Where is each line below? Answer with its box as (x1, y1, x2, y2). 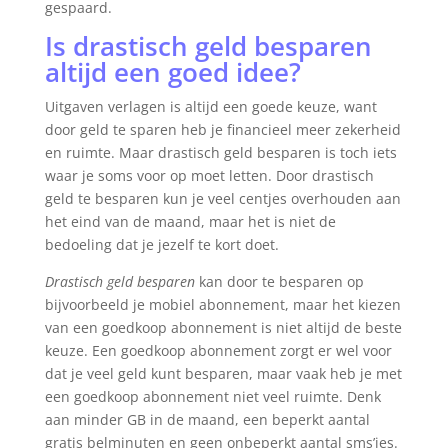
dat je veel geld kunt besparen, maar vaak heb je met (44, 364, 402, 384)
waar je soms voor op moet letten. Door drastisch (44, 166, 374, 186)
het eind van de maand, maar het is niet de (44, 212, 336, 232)
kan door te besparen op (194, 272, 364, 292)
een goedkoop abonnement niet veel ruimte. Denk (44, 387, 381, 407)
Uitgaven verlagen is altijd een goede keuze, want (44, 97, 377, 117)
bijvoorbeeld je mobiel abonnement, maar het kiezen (44, 295, 401, 315)
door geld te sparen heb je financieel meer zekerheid (44, 120, 401, 140)
